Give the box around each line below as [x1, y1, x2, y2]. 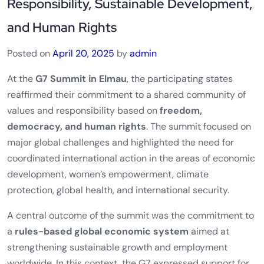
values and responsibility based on [7, 217, 160, 230]
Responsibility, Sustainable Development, [7, 108, 253, 126]
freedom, [160, 217, 202, 230]
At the [7, 185, 35, 198]
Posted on [7, 160, 52, 173]
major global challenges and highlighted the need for [7, 249, 234, 262]
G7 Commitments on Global [7, 84, 173, 102]
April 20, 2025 [52, 160, 114, 173]
